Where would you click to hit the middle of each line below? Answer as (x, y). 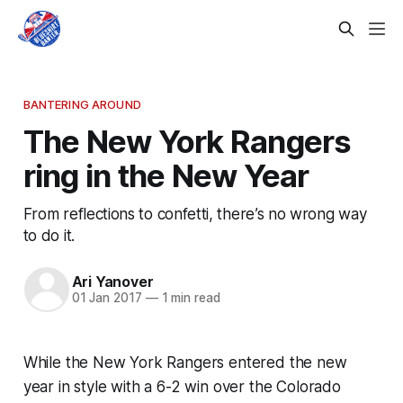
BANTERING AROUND (82, 104)
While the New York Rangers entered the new (185, 362)
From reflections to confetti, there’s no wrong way (195, 213)
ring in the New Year (166, 175)
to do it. (49, 235)
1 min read (189, 298)
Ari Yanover (112, 282)
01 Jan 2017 (107, 298)
